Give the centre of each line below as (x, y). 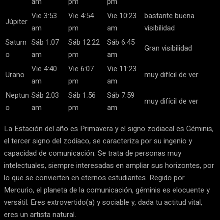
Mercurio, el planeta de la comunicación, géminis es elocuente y (107, 190)
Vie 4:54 (81, 16)
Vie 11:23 (122, 69)
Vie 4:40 (44, 69)
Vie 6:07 (81, 69)
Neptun (17, 96)
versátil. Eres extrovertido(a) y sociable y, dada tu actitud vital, (103, 203)
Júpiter (16, 22)
